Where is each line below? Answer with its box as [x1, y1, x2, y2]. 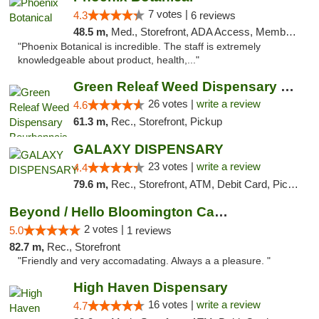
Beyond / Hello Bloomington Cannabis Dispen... [214, 204, 228, 219]
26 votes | [147, 98, 197, 110]
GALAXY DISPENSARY [73, 142, 224, 157]
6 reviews [190, 9, 236, 21]
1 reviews [127, 224, 172, 236]
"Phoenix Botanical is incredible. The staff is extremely [18, 41, 261, 52]
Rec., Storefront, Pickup [110, 115, 222, 127]
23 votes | [147, 160, 197, 172]
